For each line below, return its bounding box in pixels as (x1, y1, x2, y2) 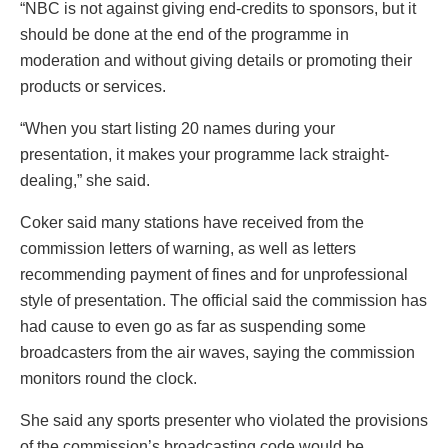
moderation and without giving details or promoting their (20, 51, 412, 69)
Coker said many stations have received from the (20, 213, 364, 231)
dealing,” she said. (20, 171, 150, 189)
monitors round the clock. (20, 369, 197, 387)
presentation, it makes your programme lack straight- (20, 145, 389, 163)
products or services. (20, 77, 166, 95)
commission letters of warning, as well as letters (20, 239, 356, 257)
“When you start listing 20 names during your (20, 119, 335, 137)
